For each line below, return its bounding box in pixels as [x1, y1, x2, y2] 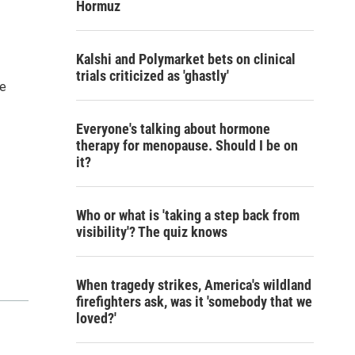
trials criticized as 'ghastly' [76, 67, 229, 84]
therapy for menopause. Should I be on [76, 137, 298, 154]
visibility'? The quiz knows [76, 223, 227, 240]
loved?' [76, 310, 116, 326]
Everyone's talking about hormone [76, 120, 270, 137]
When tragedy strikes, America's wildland [76, 277, 311, 293]
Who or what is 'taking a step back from [76, 207, 300, 223]
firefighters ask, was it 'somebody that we [76, 293, 312, 310]
